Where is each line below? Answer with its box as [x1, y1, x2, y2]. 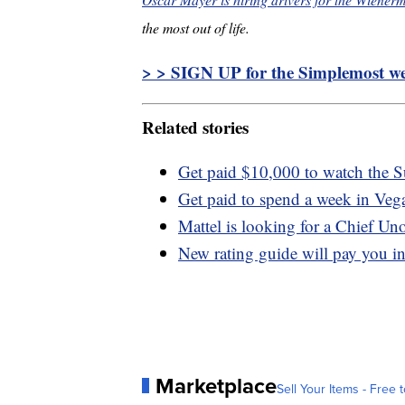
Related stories [142, 114, 249, 139]
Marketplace [155, 369, 277, 402]
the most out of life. [142, 18, 250, 38]
